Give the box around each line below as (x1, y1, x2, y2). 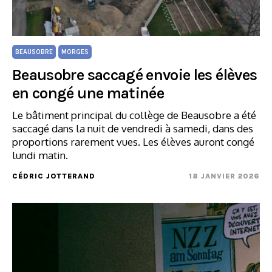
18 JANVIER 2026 (189, 172, 260, 180)
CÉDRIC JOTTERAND (12, 172, 95, 180)
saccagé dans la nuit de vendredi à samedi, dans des (12, 122, 253, 135)
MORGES (61, 48, 89, 56)
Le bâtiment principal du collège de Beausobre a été (12, 109, 256, 121)
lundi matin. (12, 149, 68, 161)
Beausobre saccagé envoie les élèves (12, 66, 257, 84)
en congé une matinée (12, 84, 165, 103)
